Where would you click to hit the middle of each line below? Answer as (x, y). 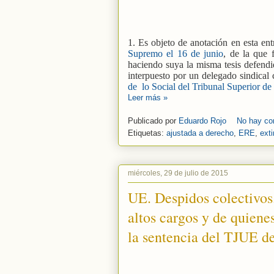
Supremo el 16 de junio (176, 53)
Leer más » (148, 97)
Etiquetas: (147, 133)
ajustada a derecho (200, 133)
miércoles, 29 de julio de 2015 (178, 173)
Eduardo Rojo (204, 121)
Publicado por (153, 121)
